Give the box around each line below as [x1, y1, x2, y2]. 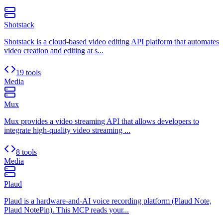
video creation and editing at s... [4, 46, 104, 55]
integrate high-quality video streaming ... [4, 126, 130, 135]
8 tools [16, 148, 37, 157]
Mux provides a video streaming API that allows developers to [4, 117, 199, 126]
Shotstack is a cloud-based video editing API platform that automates [4, 37, 219, 46]
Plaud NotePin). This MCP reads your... [4, 206, 129, 215]
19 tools [16, 68, 41, 77]
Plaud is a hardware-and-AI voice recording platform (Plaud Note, [4, 197, 212, 206]
